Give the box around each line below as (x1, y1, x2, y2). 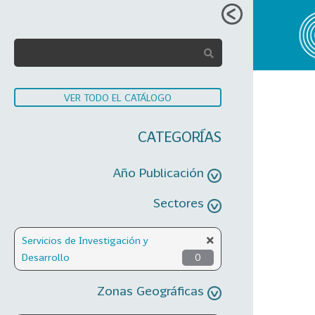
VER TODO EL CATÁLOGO (64, 91, 172, 103)
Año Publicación (113, 165, 204, 180)
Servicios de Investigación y (22, 233, 148, 246)
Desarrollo (22, 250, 70, 263)
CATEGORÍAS (138, 127, 221, 146)
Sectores (153, 194, 204, 210)
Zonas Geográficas (97, 282, 204, 298)
